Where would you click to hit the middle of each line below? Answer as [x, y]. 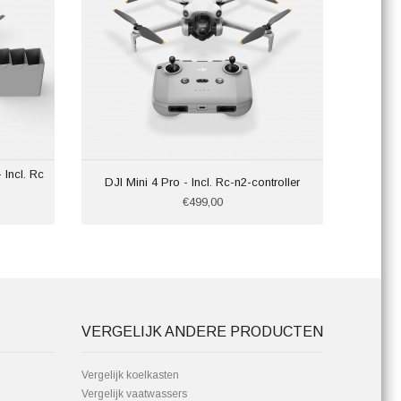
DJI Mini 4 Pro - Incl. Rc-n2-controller [202, 182]
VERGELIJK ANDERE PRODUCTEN [202, 332]
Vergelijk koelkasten [130, 375]
